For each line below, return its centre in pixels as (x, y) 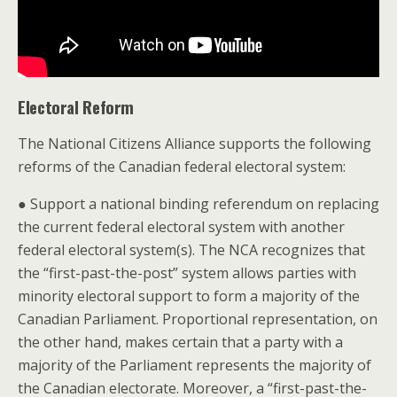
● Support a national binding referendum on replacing (198, 204)
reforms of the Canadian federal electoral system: (182, 167)
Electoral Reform (76, 107)
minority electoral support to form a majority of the (189, 296)
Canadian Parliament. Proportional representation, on (198, 319)
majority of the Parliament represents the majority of (195, 365)
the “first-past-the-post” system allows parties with (187, 273)
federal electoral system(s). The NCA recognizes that (191, 250)
